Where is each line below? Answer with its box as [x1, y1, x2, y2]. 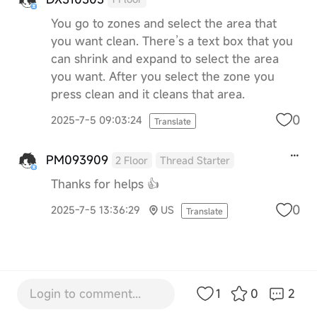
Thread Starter [160, 154, 231, 168]
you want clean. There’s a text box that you [50, 33, 293, 49]
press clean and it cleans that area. [50, 86, 245, 102]
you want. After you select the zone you [50, 68, 275, 84]
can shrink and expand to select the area [50, 50, 279, 67]
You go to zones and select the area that [50, 15, 277, 31]
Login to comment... [29, 286, 141, 302]
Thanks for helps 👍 [50, 176, 159, 192]
